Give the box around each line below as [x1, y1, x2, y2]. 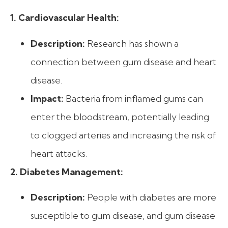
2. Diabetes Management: [10, 165, 123, 178]
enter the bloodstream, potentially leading [31, 110, 209, 123]
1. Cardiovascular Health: [10, 12, 119, 24]
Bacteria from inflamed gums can [64, 92, 203, 104]
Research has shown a [85, 37, 179, 49]
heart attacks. [31, 147, 87, 159]
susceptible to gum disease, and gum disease [31, 210, 215, 222]
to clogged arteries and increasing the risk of [31, 129, 216, 141]
